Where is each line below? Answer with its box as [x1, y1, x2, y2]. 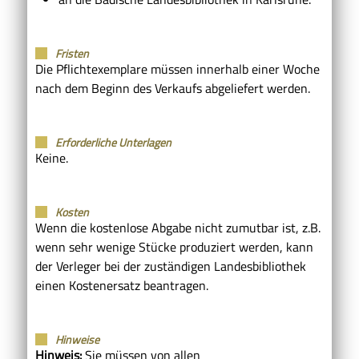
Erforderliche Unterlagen [55, 133, 171, 151]
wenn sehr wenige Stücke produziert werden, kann [35, 236, 313, 256]
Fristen [55, 44, 89, 62]
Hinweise [55, 330, 99, 348]
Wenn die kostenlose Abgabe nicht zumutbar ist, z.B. [35, 217, 321, 237]
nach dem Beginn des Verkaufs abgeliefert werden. [35, 78, 310, 98]
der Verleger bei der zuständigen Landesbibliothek [35, 256, 306, 276]
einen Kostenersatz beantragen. [35, 275, 208, 295]
